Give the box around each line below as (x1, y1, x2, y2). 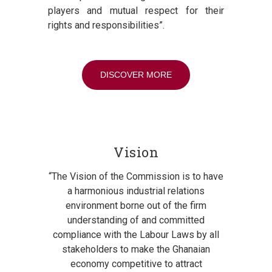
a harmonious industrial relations (67, 185, 205, 197)
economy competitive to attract (70, 258, 202, 270)
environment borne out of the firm (66, 200, 206, 212)
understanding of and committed (67, 214, 205, 226)
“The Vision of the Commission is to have (49, 171, 223, 183)
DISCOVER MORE (100, 70, 172, 80)
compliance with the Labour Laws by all (53, 229, 219, 241)
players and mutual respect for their (48, 5, 224, 17)
